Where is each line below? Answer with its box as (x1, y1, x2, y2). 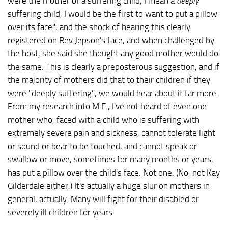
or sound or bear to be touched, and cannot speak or (8, 141, 197, 152)
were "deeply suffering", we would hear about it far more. (8, 88, 218, 99)
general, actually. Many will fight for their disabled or (8, 194, 199, 205)
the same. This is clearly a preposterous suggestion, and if (8, 62, 219, 72)
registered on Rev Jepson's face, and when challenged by (8, 35, 214, 46)
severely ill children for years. (8, 207, 115, 218)
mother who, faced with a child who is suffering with (8, 115, 199, 125)
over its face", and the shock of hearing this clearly (8, 22, 190, 33)
